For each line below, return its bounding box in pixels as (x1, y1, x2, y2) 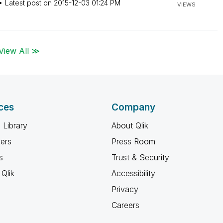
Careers (111, 200, 139, 210)
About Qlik (111, 120, 148, 130)
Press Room (111, 136, 155, 146)
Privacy (111, 184, 138, 194)
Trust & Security (111, 152, 169, 162)
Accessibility (111, 168, 155, 178)
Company (111, 102, 155, 113)
